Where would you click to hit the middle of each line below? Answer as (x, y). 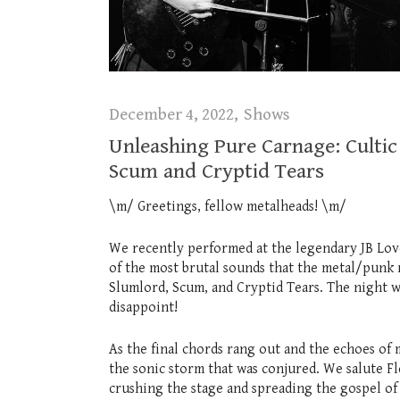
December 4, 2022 (171, 114)
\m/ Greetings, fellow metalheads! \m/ (228, 206)
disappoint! (143, 307)
